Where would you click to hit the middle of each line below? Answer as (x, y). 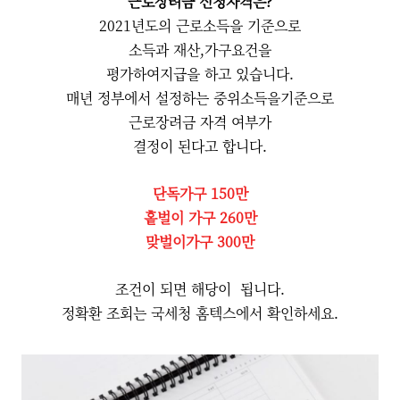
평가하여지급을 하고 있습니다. (200, 74)
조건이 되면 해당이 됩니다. (200, 289)
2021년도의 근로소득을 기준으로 (200, 25)
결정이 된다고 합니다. (200, 146)
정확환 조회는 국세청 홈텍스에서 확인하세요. (200, 313)
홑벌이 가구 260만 (200, 217)
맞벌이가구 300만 (200, 242)
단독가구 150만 (200, 193)
